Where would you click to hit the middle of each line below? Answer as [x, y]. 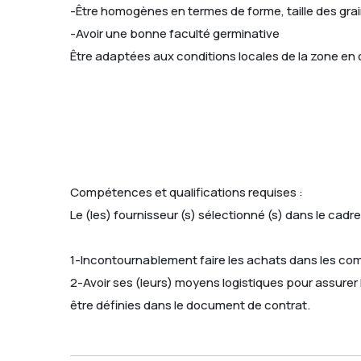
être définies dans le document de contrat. [190, 305]
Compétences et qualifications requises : [187, 192]
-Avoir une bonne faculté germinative [175, 33]
